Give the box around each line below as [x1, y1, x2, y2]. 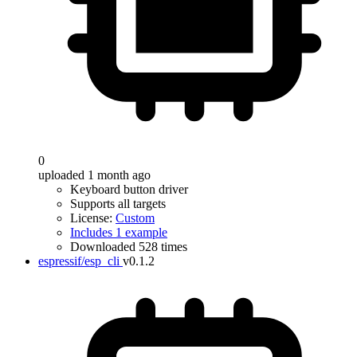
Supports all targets [70, 197, 166, 210]
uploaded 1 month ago [38, 168, 151, 182]
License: [70, 211, 116, 225]
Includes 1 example [70, 226, 167, 239]
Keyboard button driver [70, 182, 188, 196]
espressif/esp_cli [38, 254, 120, 268]
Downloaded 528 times [70, 240, 187, 253]
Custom [116, 211, 155, 225]
